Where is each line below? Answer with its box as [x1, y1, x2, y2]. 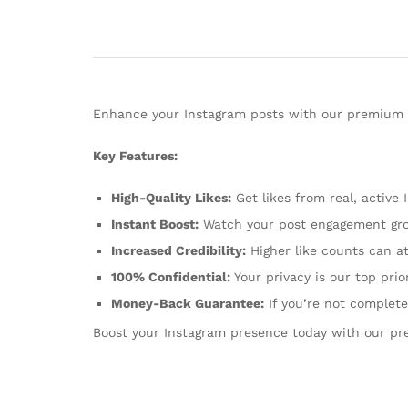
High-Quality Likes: [111, 189, 231, 205]
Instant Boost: [111, 216, 199, 231]
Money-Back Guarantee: [111, 295, 264, 311]
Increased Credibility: [111, 242, 246, 258]
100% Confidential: [111, 269, 230, 284]
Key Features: [93, 148, 178, 163]
